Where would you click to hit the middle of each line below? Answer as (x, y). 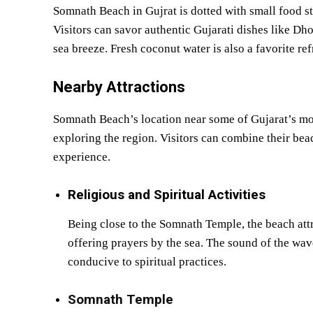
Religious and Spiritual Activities (167, 194)
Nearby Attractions (119, 87)
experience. (82, 156)
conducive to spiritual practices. (147, 261)
